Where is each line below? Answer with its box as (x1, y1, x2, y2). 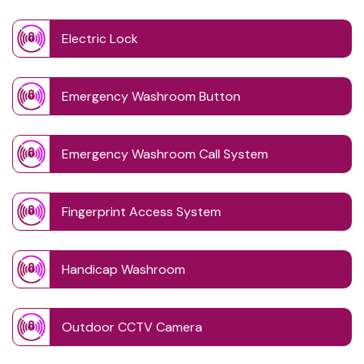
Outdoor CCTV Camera (62, 318, 202, 336)
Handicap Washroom (62, 260, 185, 278)
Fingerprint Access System (62, 202, 221, 220)
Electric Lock (62, 29, 138, 47)
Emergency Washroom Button (62, 87, 240, 105)
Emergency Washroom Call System (62, 145, 268, 162)
